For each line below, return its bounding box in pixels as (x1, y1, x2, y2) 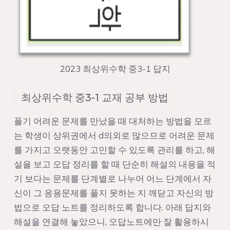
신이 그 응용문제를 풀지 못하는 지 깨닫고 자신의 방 (13, 187, 214, 198)
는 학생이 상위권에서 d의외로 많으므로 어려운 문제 (13, 129, 215, 141)
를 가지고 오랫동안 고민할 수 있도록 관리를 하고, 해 (13, 144, 215, 155)
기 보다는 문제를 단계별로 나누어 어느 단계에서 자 (13, 172, 212, 184)
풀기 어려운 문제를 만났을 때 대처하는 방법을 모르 (13, 115, 212, 126)
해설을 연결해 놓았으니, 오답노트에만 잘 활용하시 (13, 216, 209, 227)
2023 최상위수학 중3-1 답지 (60, 63, 170, 74)
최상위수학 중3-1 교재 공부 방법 (21, 91, 168, 104)
